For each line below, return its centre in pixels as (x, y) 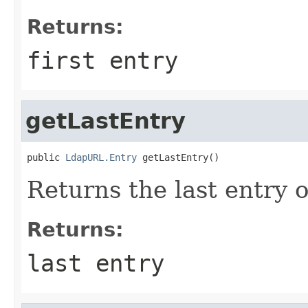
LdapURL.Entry (101, 157)
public (46, 157)
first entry (102, 60)
